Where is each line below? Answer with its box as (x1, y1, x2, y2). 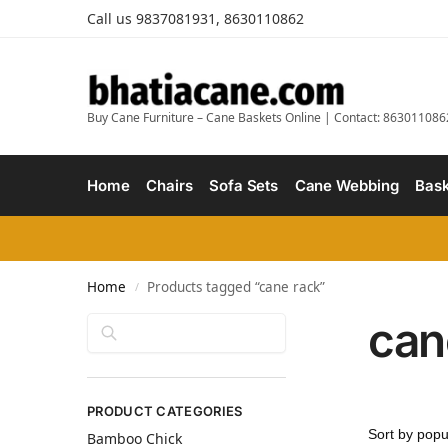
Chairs (146, 176, 193, 195)
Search (238, 314, 280, 329)
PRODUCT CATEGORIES (87, 403, 243, 419)
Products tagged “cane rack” (147, 278, 326, 296)
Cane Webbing (294, 176, 399, 195)
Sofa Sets (209, 176, 279, 195)
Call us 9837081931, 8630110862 (87, 9, 304, 28)
